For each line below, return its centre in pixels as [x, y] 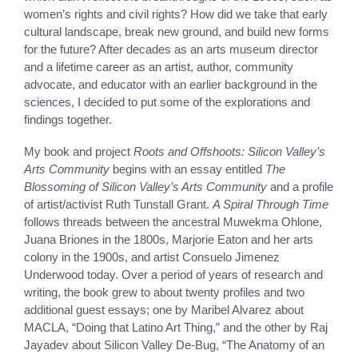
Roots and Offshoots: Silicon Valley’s [229, 151]
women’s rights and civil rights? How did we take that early [176, 14]
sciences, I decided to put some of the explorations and [167, 101]
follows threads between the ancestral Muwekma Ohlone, [173, 221]
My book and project [79, 151]
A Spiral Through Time [270, 204]
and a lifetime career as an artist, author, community [159, 66]
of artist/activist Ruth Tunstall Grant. [118, 204]
